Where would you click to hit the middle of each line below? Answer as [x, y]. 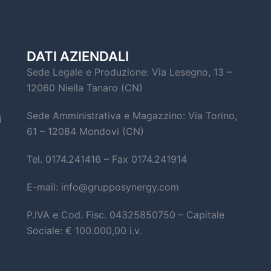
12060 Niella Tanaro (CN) [85, 88]
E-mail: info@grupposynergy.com [103, 187]
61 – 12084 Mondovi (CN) [85, 131]
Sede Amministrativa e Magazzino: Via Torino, [132, 116]
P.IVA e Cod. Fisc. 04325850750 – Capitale [126, 215]
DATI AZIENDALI [78, 56]
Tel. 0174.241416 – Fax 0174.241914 [107, 159]
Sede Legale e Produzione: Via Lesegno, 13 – [129, 72]
